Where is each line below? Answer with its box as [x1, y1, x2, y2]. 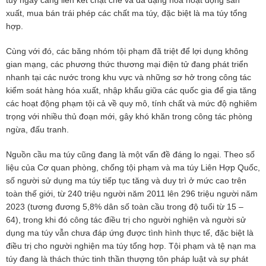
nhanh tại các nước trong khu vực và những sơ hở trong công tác [6, 72, 251, 82]
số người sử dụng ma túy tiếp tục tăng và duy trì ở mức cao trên [6, 175, 246, 185]
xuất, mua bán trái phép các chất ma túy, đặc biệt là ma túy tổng [6, 8, 247, 18]
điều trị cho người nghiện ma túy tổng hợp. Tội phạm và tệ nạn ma [6, 240, 256, 251]
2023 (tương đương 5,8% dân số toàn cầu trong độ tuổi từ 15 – [6, 201, 243, 211]
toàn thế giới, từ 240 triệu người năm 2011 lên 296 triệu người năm [6, 188, 258, 198]
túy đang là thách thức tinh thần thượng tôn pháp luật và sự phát [6, 254, 248, 264]
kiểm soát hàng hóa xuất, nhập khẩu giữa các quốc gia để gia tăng [6, 85, 256, 95]
